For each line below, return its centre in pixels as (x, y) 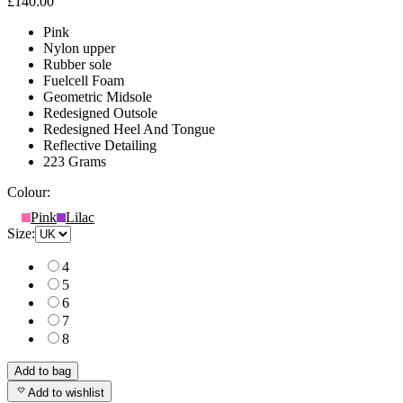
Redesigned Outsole (100, 112)
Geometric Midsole (98, 96)
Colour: (29, 192)
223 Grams (75, 161)
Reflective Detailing (100, 145)
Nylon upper (79, 48)
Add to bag (43, 371)
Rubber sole (77, 64)
